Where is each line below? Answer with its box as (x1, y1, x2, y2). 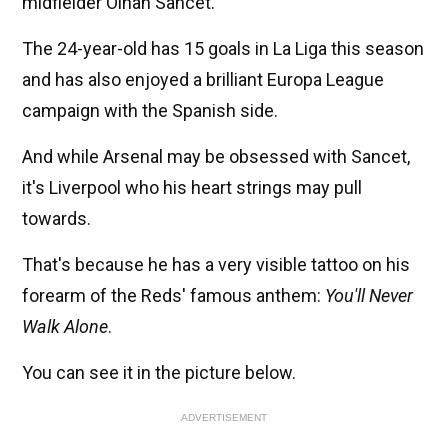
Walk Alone (22, 316, 108, 338)
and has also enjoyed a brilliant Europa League (22, 69, 384, 91)
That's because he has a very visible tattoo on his (22, 254, 410, 276)
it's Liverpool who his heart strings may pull (22, 177, 362, 199)
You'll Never (325, 285, 413, 307)
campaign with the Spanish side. (22, 100, 278, 122)
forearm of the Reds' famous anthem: (22, 285, 325, 307)
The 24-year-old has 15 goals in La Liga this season (22, 38, 424, 60)
